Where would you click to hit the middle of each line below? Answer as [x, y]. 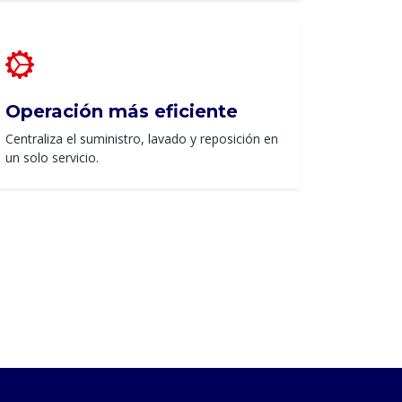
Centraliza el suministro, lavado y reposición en [142, 139]
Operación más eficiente [122, 112]
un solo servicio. [52, 158]
